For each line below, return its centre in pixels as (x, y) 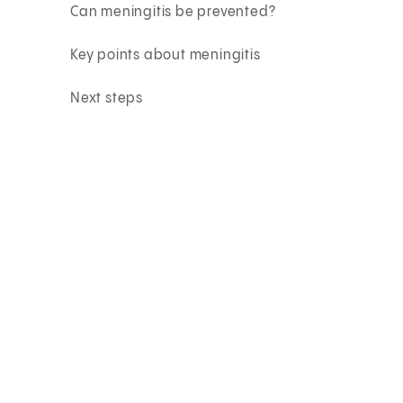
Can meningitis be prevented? (173, 12)
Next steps (107, 98)
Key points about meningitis (166, 55)
